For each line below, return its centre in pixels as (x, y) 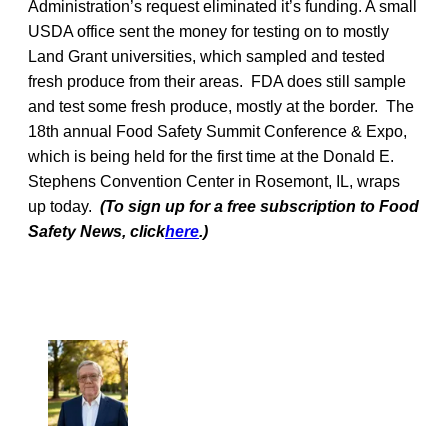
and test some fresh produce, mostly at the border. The (221, 106)
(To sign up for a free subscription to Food (259, 206)
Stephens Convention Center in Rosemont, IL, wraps (214, 181)
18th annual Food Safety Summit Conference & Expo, (217, 131)
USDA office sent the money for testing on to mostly (208, 31)
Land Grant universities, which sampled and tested (206, 56)
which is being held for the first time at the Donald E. (211, 156)
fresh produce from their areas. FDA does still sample (217, 81)
